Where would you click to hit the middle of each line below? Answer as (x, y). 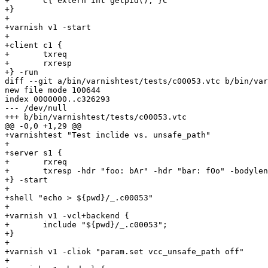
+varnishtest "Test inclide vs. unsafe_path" (108, 135)
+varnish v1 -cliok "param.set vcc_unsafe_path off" (124, 252)
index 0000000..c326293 (57, 99)
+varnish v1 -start (48, 28)
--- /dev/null (36, 108)
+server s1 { (33, 153)
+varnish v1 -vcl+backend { (67, 216)
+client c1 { (33, 45)
